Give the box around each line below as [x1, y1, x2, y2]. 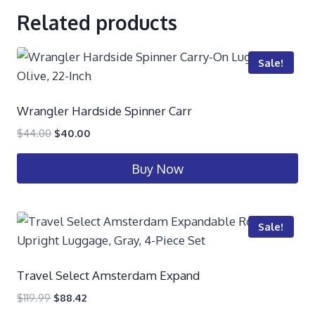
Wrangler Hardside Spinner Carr [17, 103, 192, 119]
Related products [17, 10, 177, 36]
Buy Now [131, 160, 184, 176]
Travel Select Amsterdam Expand [17, 267, 200, 283]
